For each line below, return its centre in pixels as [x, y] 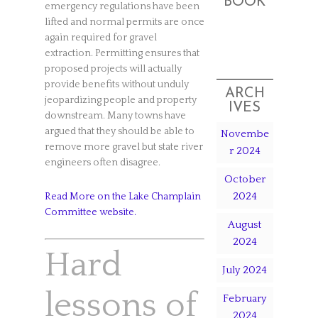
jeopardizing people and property [120, 100]
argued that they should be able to [119, 132]
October [245, 179]
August [245, 225]
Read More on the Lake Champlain [122, 197]
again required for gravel [100, 38]
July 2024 [245, 270]
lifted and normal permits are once [124, 22]
